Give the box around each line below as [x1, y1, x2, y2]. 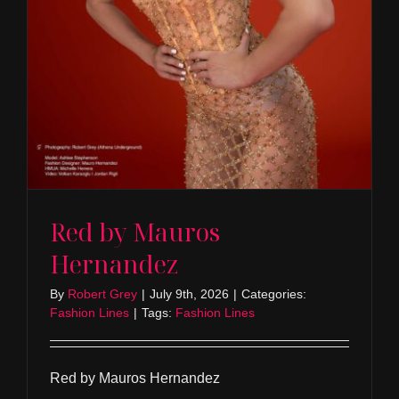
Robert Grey [67, 287, 137, 302]
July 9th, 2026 [149, 287, 229, 302]
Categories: [240, 287, 306, 302]
